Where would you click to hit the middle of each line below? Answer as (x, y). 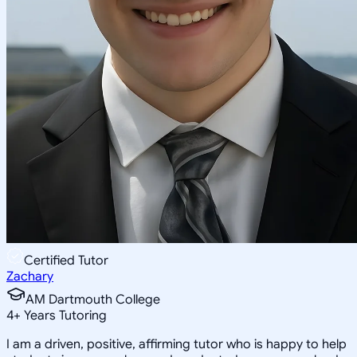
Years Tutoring (64, 315)
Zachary (30, 276)
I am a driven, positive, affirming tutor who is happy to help (177, 344)
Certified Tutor (66, 260)
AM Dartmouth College (93, 299)
